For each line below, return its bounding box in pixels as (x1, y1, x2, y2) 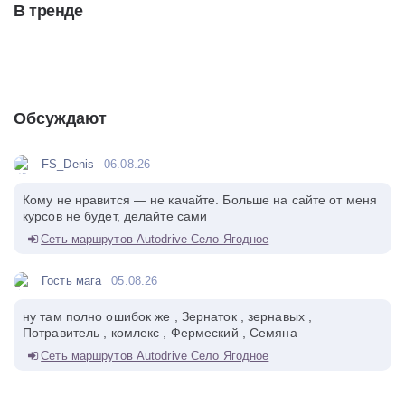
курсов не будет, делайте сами (23, 208, 208, 223)
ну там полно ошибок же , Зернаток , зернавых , (23, 308, 313, 324)
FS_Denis (42, 156, 95, 171)
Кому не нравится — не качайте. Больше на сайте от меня (23, 192, 378, 207)
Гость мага (42, 273, 102, 287)
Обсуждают (14, 108, 107, 127)
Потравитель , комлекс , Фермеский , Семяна (23, 325, 297, 340)
